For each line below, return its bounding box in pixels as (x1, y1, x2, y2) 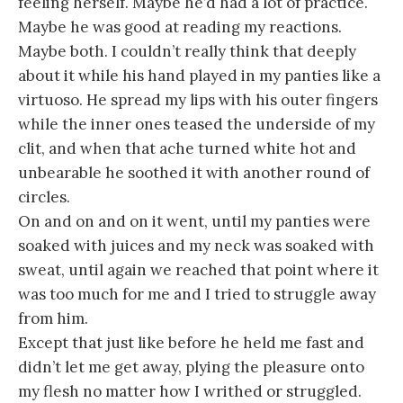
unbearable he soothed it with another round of (18, 162, 370, 183)
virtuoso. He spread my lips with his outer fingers (18, 89, 378, 110)
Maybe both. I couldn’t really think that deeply (18, 40, 356, 61)
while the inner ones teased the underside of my (18, 113, 375, 134)
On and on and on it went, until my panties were (18, 210, 371, 231)
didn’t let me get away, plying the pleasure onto (18, 356, 364, 377)
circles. (18, 186, 70, 207)
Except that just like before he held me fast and (18, 332, 364, 353)
